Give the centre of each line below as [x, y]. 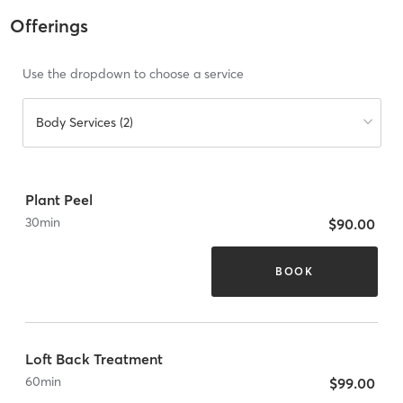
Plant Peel [59, 199]
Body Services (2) [84, 123]
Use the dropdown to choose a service [133, 74]
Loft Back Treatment [94, 358]
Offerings [49, 26]
